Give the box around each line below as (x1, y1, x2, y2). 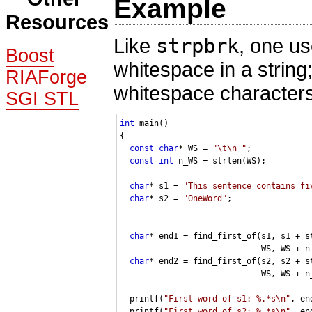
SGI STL (6, 88, 79, 110)
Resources (6, 10, 109, 34)
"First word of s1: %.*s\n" (164, 293, 290, 304)
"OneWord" (183, 193, 227, 203)
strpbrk (156, 33, 239, 58)
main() (134, 118, 169, 128)
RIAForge (6, 67, 87, 88)
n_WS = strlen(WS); (173, 155, 266, 166)
